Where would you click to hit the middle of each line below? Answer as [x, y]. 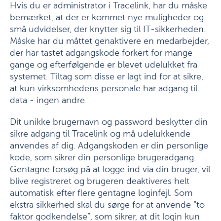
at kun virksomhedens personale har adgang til [104, 89]
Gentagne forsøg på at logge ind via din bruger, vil [110, 170]
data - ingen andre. [48, 101]
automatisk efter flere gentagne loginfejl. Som [101, 193]
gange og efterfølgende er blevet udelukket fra [104, 65]
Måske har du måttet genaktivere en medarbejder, [110, 41]
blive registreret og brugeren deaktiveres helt [100, 182]
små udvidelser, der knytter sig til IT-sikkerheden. [108, 30]
